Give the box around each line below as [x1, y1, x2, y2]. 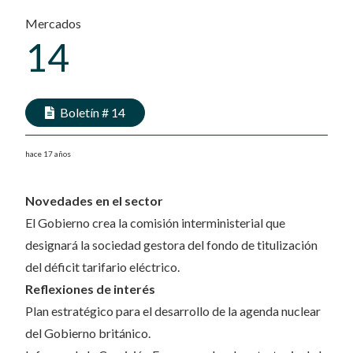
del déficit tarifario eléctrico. [25, 259, 180, 274]
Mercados [25, 16, 81, 31]
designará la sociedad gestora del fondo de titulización [25, 237, 318, 252]
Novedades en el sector [25, 193, 163, 208]
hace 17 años [25, 149, 71, 158]
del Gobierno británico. [25, 325, 150, 340]
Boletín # [59, 105, 111, 120]
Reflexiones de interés [25, 281, 155, 296]
